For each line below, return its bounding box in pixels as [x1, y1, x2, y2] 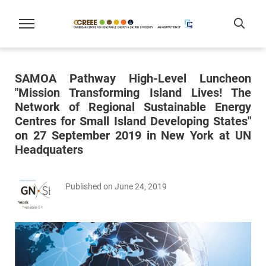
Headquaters [15, 142, 83, 157]
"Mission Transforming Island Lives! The [15, 85, 251, 100]
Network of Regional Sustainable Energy [15, 100, 251, 114]
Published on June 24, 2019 [65, 182, 167, 191]
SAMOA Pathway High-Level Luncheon [15, 71, 251, 85]
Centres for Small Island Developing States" [15, 114, 251, 128]
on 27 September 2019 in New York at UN [15, 128, 251, 142]
